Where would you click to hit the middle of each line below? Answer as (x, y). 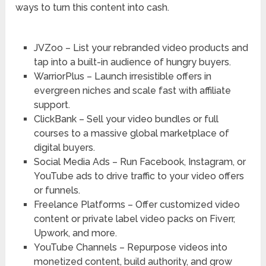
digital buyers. (64, 147)
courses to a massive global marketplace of (131, 133)
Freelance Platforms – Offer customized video (137, 204)
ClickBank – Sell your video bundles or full (126, 119)
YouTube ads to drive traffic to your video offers (139, 176)
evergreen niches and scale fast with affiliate (132, 90)
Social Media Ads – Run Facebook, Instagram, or (140, 161)
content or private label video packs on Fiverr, (134, 218)
